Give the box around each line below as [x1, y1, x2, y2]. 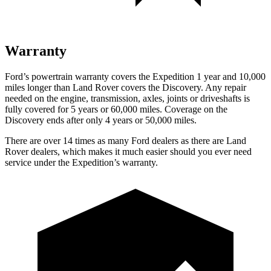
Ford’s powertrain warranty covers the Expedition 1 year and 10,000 [5, 71, 266, 82]
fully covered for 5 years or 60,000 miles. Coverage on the [5, 103, 227, 114]
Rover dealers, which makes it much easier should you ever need [5, 146, 252, 157]
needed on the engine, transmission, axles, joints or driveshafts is [5, 93, 250, 103]
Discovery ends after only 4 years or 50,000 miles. [5, 114, 197, 125]
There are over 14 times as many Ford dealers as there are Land [5, 135, 246, 146]
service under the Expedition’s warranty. [5, 157, 158, 168]
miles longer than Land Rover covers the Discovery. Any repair [5, 82, 246, 93]
